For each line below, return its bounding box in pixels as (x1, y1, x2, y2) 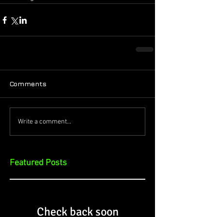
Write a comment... (18, 117, 71, 126)
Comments (10, 79, 46, 88)
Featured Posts (10, 158, 67, 168)
